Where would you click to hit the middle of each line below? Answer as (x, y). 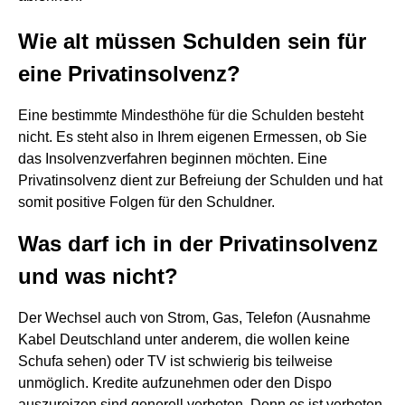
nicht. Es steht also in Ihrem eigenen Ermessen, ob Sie (193, 137)
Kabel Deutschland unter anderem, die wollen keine (184, 339)
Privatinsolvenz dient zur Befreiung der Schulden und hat (200, 180)
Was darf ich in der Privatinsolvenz (198, 244)
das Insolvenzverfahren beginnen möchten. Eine (173, 159)
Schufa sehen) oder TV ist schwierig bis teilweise (175, 361)
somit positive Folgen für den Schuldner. (146, 202)
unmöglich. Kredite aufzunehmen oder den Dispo (175, 383)
